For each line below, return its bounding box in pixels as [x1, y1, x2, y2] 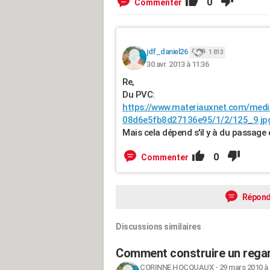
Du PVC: [122, 89, 155, 100]
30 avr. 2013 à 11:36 [146, 59, 209, 69]
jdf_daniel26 [146, 47, 187, 57]
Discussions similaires [116, 222, 201, 231]
